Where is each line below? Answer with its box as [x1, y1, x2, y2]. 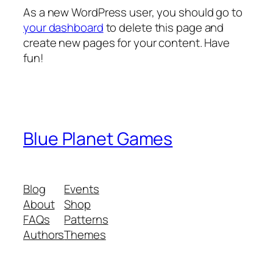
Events [64, 181, 99, 197]
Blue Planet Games [23, 127, 173, 151]
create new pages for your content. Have [23, 34, 230, 51]
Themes [64, 227, 106, 243]
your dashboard [23, 19, 104, 35]
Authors [23, 227, 65, 243]
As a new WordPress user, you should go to [23, 4, 243, 20]
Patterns [64, 211, 108, 228]
